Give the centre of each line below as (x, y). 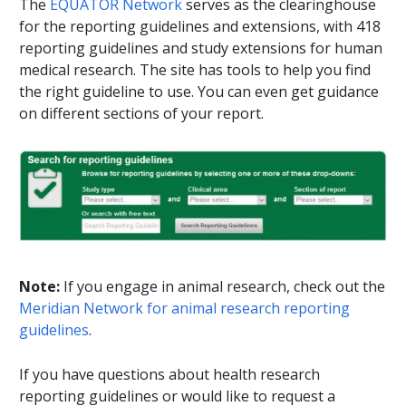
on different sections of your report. (142, 114)
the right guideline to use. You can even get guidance (199, 92)
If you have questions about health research (170, 374)
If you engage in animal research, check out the (225, 286)
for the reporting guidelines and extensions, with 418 (200, 27)
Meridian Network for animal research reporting (185, 308)
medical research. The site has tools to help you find (195, 70)
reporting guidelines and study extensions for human (201, 48)
